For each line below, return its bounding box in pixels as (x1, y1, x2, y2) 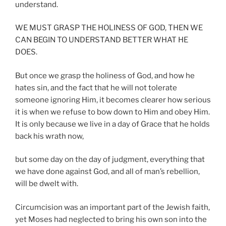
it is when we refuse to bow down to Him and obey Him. (15, 107, 210, 117)
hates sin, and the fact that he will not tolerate (15, 83, 177, 92)
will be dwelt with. (15, 179, 78, 189)
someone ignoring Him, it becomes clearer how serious (15, 95, 211, 104)
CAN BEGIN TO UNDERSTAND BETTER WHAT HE (15, 35, 188, 45)
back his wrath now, (15, 131, 84, 141)
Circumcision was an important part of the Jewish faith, (15, 202, 210, 212)
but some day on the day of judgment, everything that (15, 155, 205, 164)
